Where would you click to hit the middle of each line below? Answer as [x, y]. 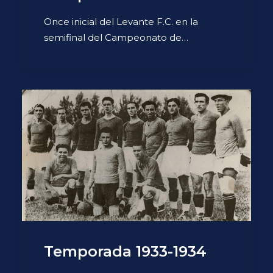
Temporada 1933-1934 [125, 252]
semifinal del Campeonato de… [116, 38]
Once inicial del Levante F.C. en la [121, 22]
